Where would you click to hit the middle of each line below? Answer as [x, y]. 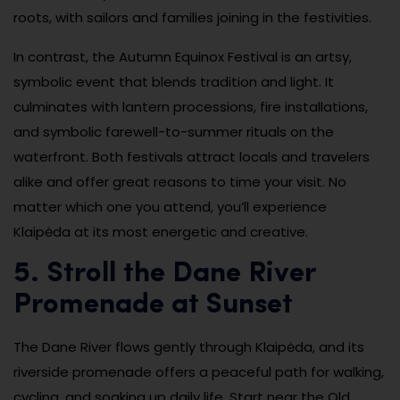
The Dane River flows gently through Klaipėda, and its [189, 346]
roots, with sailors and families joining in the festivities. [192, 17]
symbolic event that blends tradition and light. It [174, 81]
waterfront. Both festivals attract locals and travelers [192, 156]
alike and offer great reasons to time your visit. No [180, 181]
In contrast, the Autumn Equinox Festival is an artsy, [183, 56]
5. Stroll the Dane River [164, 274]
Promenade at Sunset [153, 305]
